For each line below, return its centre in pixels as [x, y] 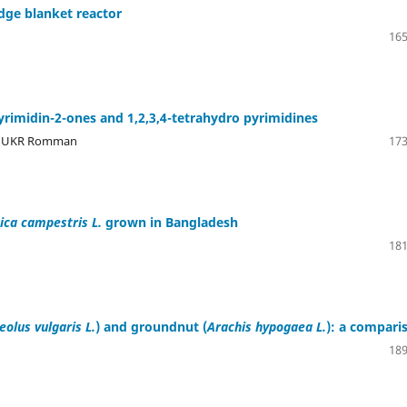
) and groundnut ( [151, 326]
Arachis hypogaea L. [267, 326]
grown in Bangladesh [170, 222]
